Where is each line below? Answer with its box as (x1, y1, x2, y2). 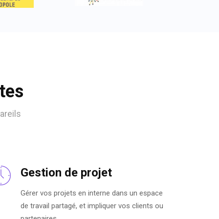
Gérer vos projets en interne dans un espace (21, 189, 163, 198)
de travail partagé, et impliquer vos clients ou (21, 201, 163, 211)
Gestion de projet (21, 166, 112, 180)
